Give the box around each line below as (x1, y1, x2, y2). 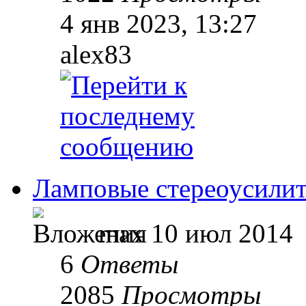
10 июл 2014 (144, 219, 293, 249)
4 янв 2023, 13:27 (60, 9, 257, 39)
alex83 (60, 40, 132, 70)
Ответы (81, 249, 178, 279)
